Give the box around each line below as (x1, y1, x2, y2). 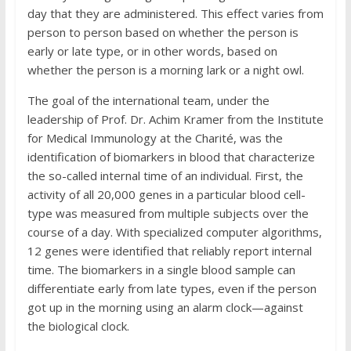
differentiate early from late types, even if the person (27, 280, 317, 296)
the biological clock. (27, 318, 129, 334)
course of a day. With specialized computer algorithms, (27, 224, 322, 240)
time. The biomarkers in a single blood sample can (27, 262, 295, 277)
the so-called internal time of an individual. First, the (27, 168, 303, 183)
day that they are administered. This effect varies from (27, 5, 324, 21)
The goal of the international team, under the (27, 92, 270, 108)
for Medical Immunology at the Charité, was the (27, 130, 283, 146)
